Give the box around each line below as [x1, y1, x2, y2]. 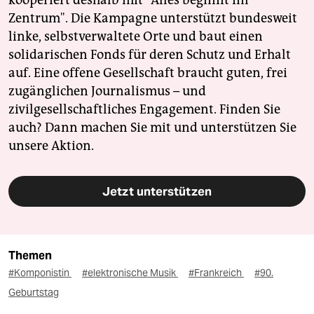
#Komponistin [8, 266, 71, 280]
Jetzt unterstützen [102, 184, 212, 200]
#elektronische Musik [82, 266, 178, 280]
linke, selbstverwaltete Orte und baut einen [8, 29, 263, 45]
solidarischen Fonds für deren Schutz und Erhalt [8, 47, 291, 63]
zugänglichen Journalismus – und [8, 83, 206, 100]
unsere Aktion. [8, 138, 94, 154]
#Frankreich [189, 266, 244, 280]
